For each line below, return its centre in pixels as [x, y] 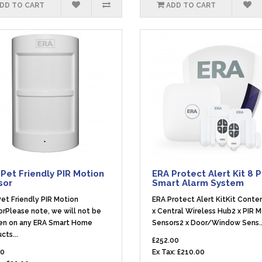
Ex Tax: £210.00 [178, 252]
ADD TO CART [191, 5]
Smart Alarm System [198, 183]
